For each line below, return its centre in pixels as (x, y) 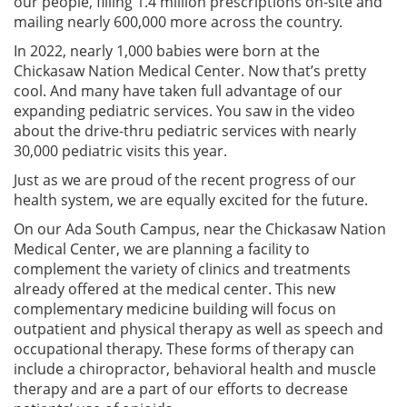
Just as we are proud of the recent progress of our (185, 179)
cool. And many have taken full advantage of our (178, 90)
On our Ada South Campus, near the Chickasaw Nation (200, 228)
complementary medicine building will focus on (175, 308)
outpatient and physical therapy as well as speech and (199, 328)
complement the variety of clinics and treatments (182, 268)
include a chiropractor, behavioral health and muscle (195, 368)
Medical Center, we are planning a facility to (162, 248)
